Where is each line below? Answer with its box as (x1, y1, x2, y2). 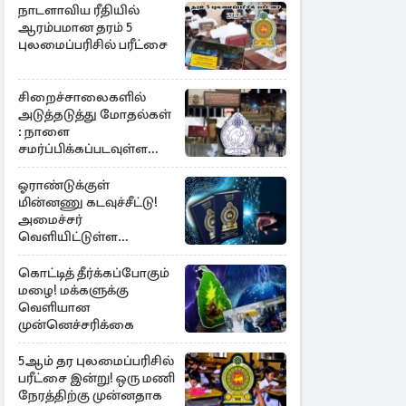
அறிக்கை (18, 158, 80, 174)
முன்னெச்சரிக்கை (18, 316, 134, 333)
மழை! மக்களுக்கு (18, 282, 129, 298)
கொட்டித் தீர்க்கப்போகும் (18, 265, 169, 281)
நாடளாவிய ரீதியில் (18, 2, 140, 18)
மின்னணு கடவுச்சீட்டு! (18, 194, 158, 210)
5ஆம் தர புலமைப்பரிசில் (18, 353, 174, 369)
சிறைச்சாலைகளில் (18, 89, 146, 105)
